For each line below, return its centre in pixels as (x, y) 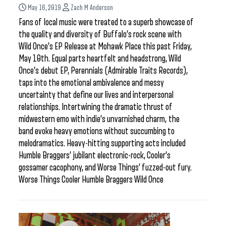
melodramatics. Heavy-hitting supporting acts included (102, 143)
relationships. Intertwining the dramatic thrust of (96, 107)
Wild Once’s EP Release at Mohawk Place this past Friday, (105, 46)
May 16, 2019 (44, 8)
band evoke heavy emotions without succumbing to (97, 131)
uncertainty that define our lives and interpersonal (96, 95)
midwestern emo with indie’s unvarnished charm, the (99, 119)
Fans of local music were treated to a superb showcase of (106, 22)
